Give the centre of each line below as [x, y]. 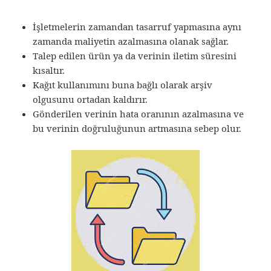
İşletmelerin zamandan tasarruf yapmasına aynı [137, 27]
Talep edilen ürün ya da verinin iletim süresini [135, 56]
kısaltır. [49, 70]
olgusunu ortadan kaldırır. [90, 100]
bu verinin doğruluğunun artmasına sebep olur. [137, 129]
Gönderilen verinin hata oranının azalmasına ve [139, 114]
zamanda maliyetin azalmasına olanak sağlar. [131, 41]
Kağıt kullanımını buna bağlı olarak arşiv [123, 85]
